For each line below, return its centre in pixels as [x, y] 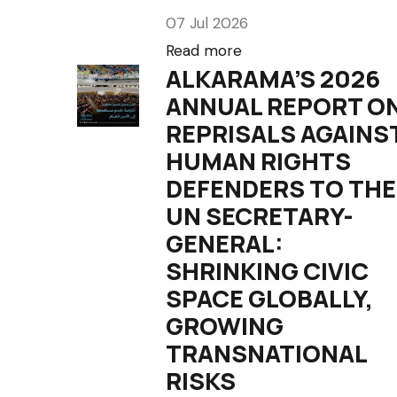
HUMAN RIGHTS [258, 161]
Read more [204, 51]
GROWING [225, 326]
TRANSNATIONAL [266, 353]
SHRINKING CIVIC [267, 271]
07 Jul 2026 [207, 23]
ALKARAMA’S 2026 [273, 78]
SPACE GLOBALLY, [269, 298]
